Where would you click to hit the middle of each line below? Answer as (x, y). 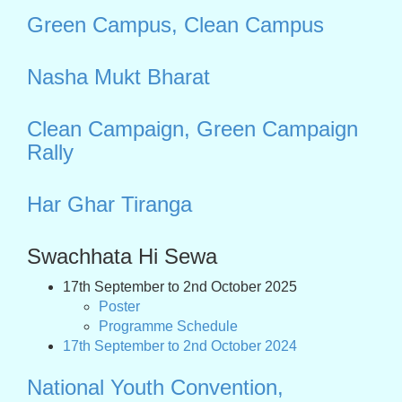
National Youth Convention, (155, 387)
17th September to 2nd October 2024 (180, 346)
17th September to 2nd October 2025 (180, 287)
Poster (119, 306)
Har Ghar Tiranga (109, 204)
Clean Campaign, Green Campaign (192, 129)
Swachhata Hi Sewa (122, 256)
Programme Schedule (168, 326)
